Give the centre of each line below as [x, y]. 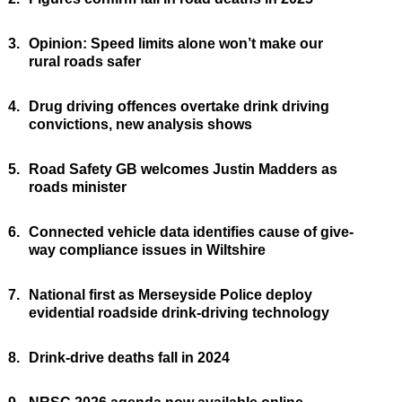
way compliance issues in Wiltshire [147, 250]
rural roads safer [84, 62]
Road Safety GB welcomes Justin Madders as [183, 170]
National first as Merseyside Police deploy [170, 295]
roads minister [77, 188]
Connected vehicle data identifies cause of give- [191, 232]
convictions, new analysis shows [140, 125]
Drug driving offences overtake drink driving [179, 107]
